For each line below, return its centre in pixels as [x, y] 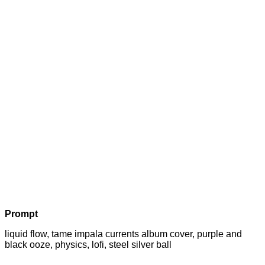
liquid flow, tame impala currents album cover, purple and [123, 234]
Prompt [21, 214]
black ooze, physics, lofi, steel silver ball [88, 244]
